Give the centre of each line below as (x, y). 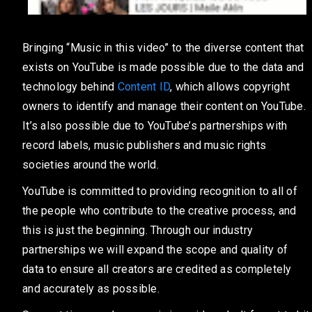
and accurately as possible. (91, 288)
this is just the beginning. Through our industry (138, 230)
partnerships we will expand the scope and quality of (155, 249)
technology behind (70, 87)
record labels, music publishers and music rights (144, 146)
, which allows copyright (230, 87)
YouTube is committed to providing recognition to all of (160, 191)
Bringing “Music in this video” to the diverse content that (163, 48)
